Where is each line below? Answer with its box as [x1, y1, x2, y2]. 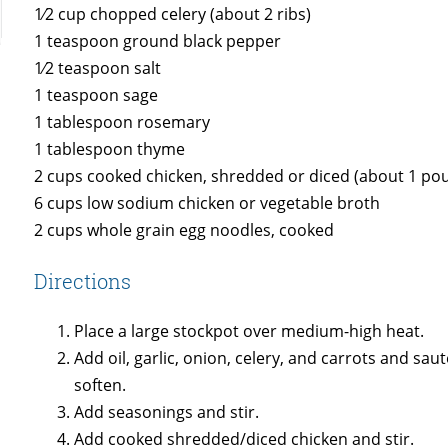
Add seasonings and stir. [74, 401, 260, 424]
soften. [74, 374, 127, 397]
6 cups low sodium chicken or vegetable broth [34, 192, 381, 215]
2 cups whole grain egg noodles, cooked [34, 219, 335, 242]
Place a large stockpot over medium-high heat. [74, 320, 425, 343]
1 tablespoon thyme [34, 138, 186, 161]
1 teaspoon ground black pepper [34, 30, 282, 53]
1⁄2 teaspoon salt [34, 57, 162, 80]
